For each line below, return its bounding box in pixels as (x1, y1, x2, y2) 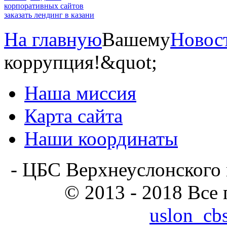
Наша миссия (24, 82, 136, 104)
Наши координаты (24, 127, 178, 149)
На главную (4, 28, 102, 50)
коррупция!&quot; (4, 51, 157, 73)
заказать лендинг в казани (4, 10, 94, 19)
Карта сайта (24, 104, 123, 127)
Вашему (102, 28, 170, 50)
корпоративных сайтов (4, 1, 84, 10)
